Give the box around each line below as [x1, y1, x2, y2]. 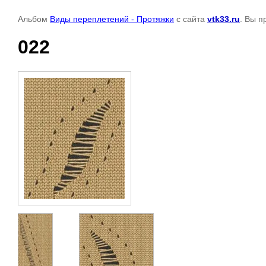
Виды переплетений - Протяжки [50, 14, 174, 24]
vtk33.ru [207, 14, 240, 24]
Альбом [18, 14, 50, 24]
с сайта [174, 14, 207, 24]
